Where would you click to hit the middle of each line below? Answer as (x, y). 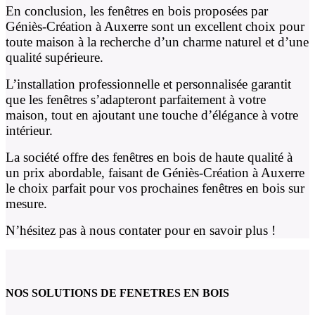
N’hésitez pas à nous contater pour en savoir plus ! (141, 230)
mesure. (26, 203)
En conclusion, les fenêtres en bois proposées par (137, 11)
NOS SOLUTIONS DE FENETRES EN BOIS (117, 293)
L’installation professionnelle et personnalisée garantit (148, 84)
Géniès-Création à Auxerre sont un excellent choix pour (155, 26)
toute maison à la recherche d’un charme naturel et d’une (157, 41)
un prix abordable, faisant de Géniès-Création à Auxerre (155, 172)
